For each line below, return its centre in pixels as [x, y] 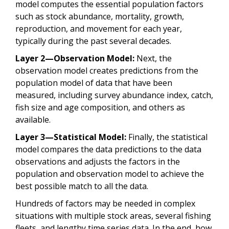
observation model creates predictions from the [107, 70]
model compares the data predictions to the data [108, 149]
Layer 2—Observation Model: [75, 58]
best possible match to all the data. [83, 186]
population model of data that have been [94, 83]
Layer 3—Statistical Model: [71, 137]
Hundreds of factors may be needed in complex [105, 203]
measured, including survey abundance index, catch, [114, 95]
